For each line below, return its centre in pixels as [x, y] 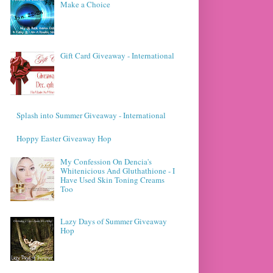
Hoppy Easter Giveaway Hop [64, 139]
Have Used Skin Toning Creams [113, 180]
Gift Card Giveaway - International [118, 55]
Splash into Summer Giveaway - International [91, 115]
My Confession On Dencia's [106, 162]
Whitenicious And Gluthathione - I [118, 171]
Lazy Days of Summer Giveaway [114, 222]
